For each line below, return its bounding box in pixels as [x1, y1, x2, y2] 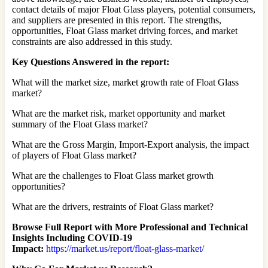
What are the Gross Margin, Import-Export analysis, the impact [12, 139, 249, 150]
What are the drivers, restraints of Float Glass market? [12, 201, 214, 212]
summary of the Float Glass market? [12, 118, 148, 129]
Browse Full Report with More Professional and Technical [12, 221, 248, 232]
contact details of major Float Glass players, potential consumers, [12, 4, 255, 14]
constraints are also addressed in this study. [12, 36, 172, 47]
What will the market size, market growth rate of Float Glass [12, 77, 239, 87]
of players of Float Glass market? [12, 150, 136, 160]
